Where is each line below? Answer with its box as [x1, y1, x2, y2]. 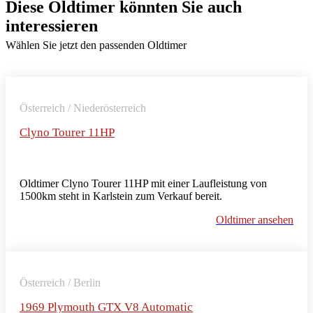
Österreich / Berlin [20, 276, 101, 289]
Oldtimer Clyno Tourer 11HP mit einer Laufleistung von [20, 177, 267, 189]
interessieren [6, 16, 98, 35]
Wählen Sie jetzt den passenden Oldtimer [6, 38, 187, 51]
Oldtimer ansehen [216, 213, 293, 226]
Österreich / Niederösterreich [20, 101, 146, 114]
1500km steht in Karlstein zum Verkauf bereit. [20, 189, 222, 202]
